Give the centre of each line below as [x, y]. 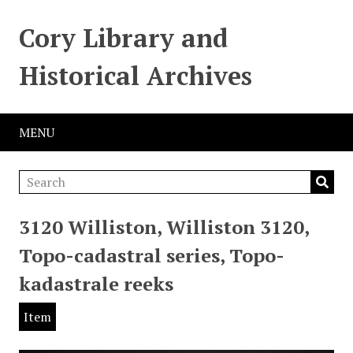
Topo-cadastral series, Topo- [152, 255]
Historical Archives [136, 76]
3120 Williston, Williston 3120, [164, 227]
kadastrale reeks [96, 284]
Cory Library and [123, 38]
